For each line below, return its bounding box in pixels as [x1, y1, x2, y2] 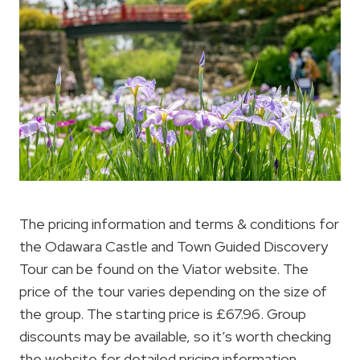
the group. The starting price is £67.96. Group [19, 304, 306, 323]
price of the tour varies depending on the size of [19, 281, 327, 301]
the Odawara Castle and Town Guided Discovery [19, 236, 328, 256]
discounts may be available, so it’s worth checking [19, 326, 331, 346]
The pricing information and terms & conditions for [19, 214, 339, 233]
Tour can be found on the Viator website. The [19, 259, 309, 278]
